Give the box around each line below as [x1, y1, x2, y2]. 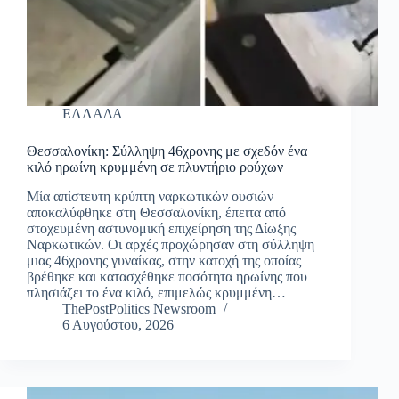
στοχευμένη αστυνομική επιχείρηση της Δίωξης [27, 221, 296, 237]
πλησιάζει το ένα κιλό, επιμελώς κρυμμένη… [27, 285, 286, 301]
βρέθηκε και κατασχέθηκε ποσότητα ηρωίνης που [27, 269, 307, 285]
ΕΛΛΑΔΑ [62, 106, 123, 122]
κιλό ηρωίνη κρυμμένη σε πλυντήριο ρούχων [27, 159, 283, 175]
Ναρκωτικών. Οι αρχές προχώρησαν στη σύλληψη [27, 237, 314, 253]
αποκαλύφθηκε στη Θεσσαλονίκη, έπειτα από [27, 205, 286, 221]
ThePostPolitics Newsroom [62, 301, 216, 317]
